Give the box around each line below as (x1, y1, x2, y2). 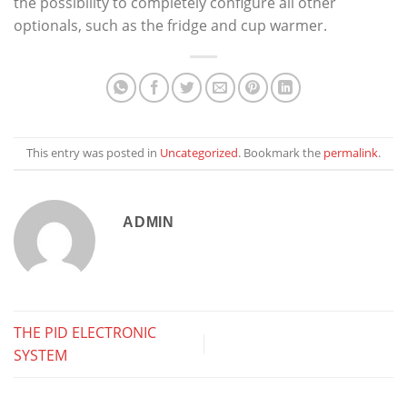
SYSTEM (14, 344, 67, 365)
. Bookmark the (238, 144, 323, 161)
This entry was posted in (26, 144, 160, 161)
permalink (323, 144, 378, 161)
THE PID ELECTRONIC (14, 322, 156, 342)
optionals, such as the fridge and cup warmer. (14, 15, 327, 35)
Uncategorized (160, 144, 238, 161)
